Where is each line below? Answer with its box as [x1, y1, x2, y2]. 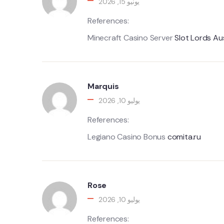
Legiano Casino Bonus [87, 131, 167, 142]
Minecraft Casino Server [87, 32, 175, 43]
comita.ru [167, 131, 201, 142]
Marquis [87, 81, 119, 91]
